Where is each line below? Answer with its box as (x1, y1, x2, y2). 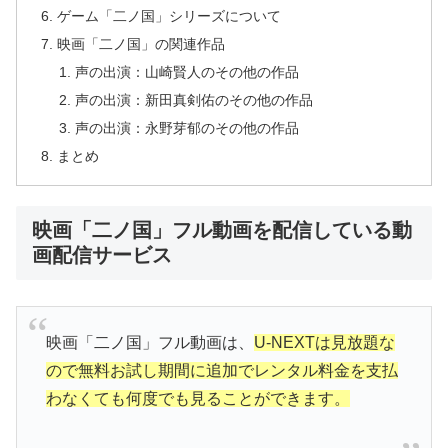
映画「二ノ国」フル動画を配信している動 (32, 219, 412, 242)
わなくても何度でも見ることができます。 (45, 390, 350, 408)
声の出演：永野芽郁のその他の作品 (74, 119, 299, 136)
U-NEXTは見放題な (253, 334, 395, 352)
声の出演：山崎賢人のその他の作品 (74, 64, 299, 81)
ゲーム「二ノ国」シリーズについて (57, 8, 282, 25)
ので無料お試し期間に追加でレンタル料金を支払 (45, 362, 398, 380)
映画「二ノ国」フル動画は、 (45, 334, 254, 352)
